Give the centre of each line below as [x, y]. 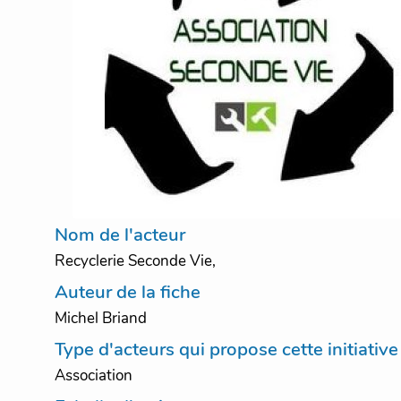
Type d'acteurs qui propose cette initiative [226, 350]
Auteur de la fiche [127, 292]
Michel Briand [100, 319]
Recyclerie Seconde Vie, [135, 261]
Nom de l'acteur [119, 235]
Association [93, 376]
